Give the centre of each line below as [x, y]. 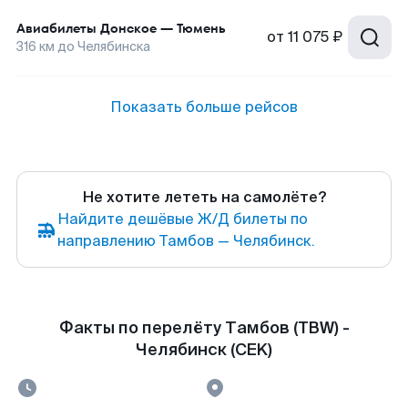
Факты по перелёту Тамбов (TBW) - [204, 328]
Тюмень [201, 28]
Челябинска [114, 46]
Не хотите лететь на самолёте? [204, 197]
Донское [128, 28]
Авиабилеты [56, 28]
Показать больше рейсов [204, 107]
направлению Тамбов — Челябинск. [186, 241]
